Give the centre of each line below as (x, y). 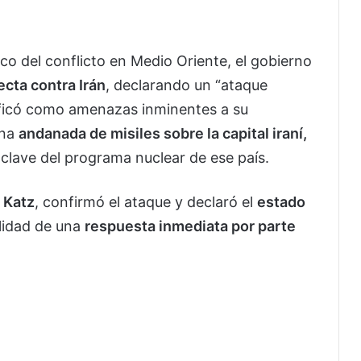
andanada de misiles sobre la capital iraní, (163, 134)
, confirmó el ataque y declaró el (146, 202)
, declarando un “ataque (187, 85)
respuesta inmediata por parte (190, 226)
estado (281, 202)
